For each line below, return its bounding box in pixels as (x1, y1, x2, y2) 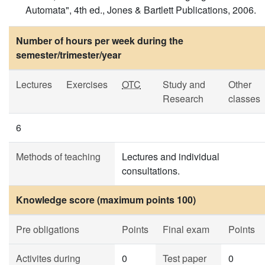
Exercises (66, 77, 108, 91)
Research (163, 92, 203, 105)
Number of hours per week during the (16, 34, 183, 47)
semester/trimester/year (16, 48, 121, 62)
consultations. (122, 164, 180, 177)
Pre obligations (16, 222, 79, 236)
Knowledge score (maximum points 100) (16, 193, 196, 206)
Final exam (163, 222, 209, 236)
